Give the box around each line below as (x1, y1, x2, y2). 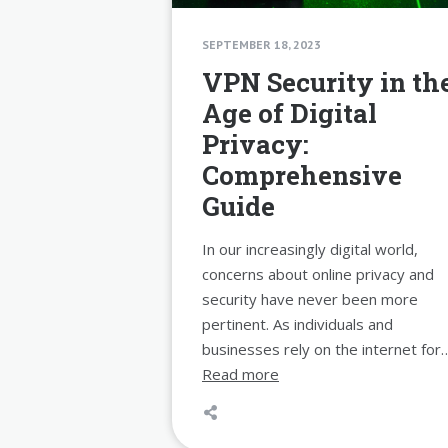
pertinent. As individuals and (202, 313, 393, 334)
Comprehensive (202, 157, 402, 192)
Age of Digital (202, 95, 377, 130)
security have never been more (202, 288, 418, 309)
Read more (202, 363, 279, 384)
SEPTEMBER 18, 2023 (202, 36, 321, 52)
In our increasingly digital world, (202, 238, 418, 259)
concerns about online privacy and (202, 263, 434, 284)
